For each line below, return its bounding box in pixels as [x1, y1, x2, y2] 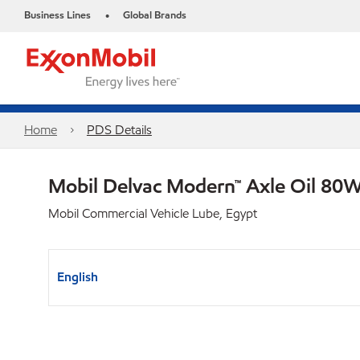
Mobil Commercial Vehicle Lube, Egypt [48, 205, 257, 222]
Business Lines [24, 8, 91, 22]
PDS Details [86, 121, 152, 138]
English [57, 268, 98, 285]
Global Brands [123, 8, 186, 22]
